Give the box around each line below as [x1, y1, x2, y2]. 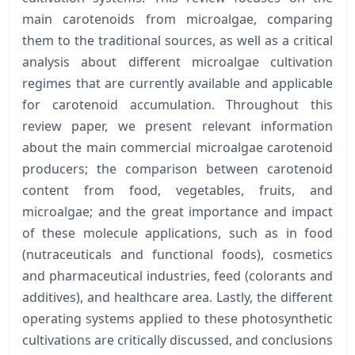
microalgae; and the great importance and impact [22, 202, 333, 220]
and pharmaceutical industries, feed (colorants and [22, 266, 333, 284]
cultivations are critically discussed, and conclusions [22, 330, 333, 349]
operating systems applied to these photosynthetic [22, 309, 333, 327]
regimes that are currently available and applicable [22, 74, 333, 92]
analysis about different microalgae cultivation [22, 52, 333, 71]
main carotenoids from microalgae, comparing [22, 10, 333, 28]
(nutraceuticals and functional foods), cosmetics [22, 245, 333, 263]
